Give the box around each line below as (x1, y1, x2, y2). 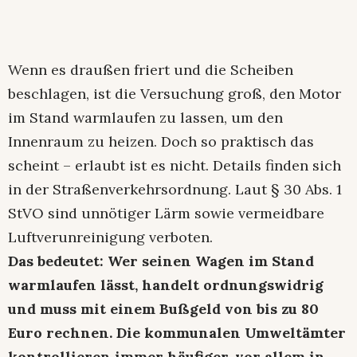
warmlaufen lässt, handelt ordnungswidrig (8, 276, 324, 295)
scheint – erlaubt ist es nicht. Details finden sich (8, 156, 341, 175)
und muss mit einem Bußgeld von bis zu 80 (8, 300, 319, 319)
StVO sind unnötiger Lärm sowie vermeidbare (8, 204, 324, 223)
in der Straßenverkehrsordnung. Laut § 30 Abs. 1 (8, 180, 342, 199)
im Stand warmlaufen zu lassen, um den (8, 108, 283, 127)
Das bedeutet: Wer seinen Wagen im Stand (8, 252, 314, 271)
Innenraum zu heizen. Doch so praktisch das (8, 132, 314, 151)
